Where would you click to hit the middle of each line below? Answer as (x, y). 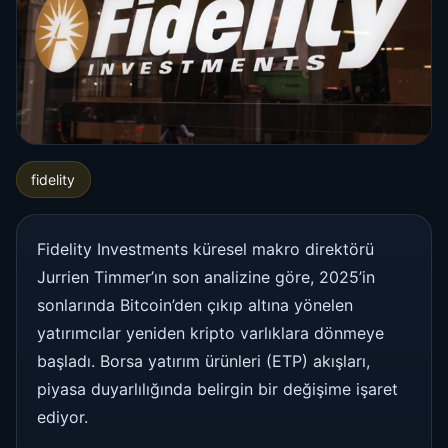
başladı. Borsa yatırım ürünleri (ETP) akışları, (203, 360)
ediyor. (62, 416)
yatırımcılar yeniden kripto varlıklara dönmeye (210, 332)
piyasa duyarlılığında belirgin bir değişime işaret (217, 388)
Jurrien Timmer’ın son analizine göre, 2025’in (206, 276)
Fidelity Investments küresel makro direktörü (205, 248)
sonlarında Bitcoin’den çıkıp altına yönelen (195, 304)
